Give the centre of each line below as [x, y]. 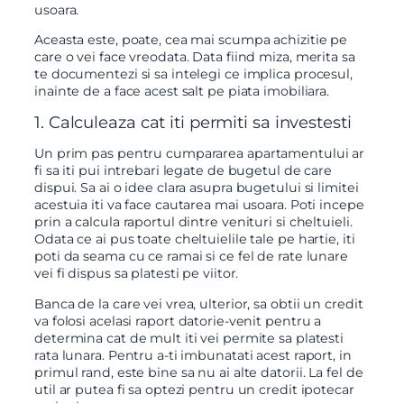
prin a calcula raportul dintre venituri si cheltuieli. [193, 222]
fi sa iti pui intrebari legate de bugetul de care [184, 171]
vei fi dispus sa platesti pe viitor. [137, 274]
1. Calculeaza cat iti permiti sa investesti [193, 123]
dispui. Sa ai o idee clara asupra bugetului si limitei [197, 188]
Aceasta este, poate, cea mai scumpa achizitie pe [191, 39]
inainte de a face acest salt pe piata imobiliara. [182, 91]
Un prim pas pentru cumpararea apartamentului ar [200, 154]
